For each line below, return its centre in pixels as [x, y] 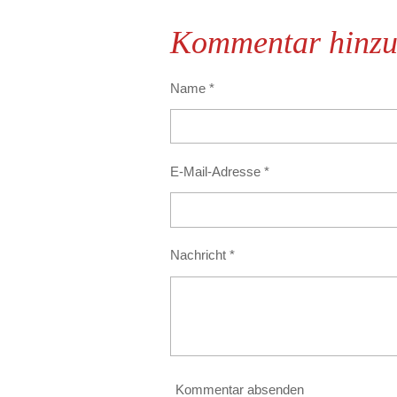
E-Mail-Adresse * [220, 171]
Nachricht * [202, 255]
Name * [192, 88]
